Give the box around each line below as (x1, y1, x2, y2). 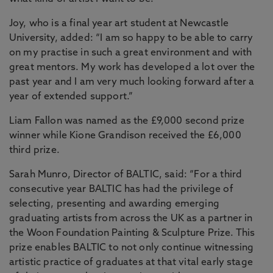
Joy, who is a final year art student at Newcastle (9, 19, 229, 29)
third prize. (9, 146, 60, 155)
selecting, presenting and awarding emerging (9, 199, 219, 209)
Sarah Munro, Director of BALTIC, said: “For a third (9, 170, 243, 180)
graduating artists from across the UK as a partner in (9, 214, 253, 224)
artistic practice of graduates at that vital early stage (9, 258, 253, 268)
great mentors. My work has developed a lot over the (9, 63, 255, 73)
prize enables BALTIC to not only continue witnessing (9, 243, 254, 253)
